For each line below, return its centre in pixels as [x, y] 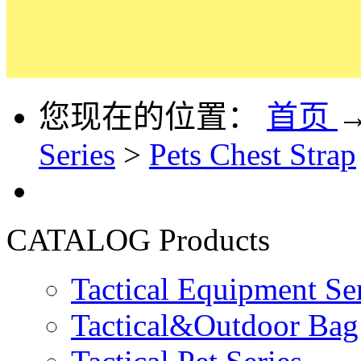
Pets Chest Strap [253, 154]
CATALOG [79, 239]
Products [214, 239]
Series [77, 154]
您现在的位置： [149, 116]
